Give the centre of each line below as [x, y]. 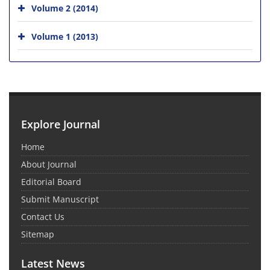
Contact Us [43, 216]
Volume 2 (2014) [65, 8]
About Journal [49, 164]
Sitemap [38, 234]
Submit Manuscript [60, 199]
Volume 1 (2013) [65, 36]
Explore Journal [61, 124]
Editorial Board [51, 181]
